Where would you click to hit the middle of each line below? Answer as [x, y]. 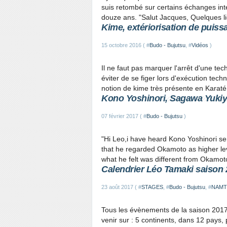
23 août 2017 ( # [121, 187]
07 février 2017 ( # [124, 116]
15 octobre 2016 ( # [125, 45]
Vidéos [200, 45]
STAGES [152, 187]
